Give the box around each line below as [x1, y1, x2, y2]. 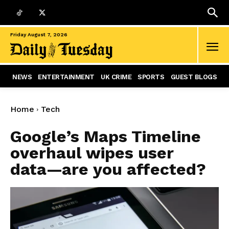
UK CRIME [101, 73, 131, 81]
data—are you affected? [10, 159, 206, 179]
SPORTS [138, 73, 165, 81]
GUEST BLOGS [170, 73, 217, 81]
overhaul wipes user [10, 143, 174, 163]
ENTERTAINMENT [38, 73, 95, 81]
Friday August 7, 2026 [10, 32, 67, 38]
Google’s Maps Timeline [10, 127, 201, 147]
